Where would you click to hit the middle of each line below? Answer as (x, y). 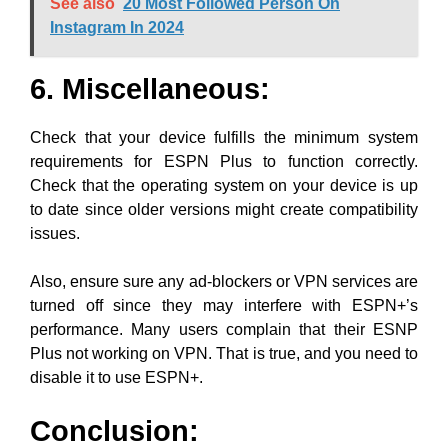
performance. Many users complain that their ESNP (224, 329)
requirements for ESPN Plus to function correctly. (224, 161)
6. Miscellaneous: (150, 89)
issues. (55, 233)
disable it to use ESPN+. (116, 377)
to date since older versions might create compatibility (224, 209)
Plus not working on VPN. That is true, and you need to (224, 353)
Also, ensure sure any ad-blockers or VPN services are (224, 281)
